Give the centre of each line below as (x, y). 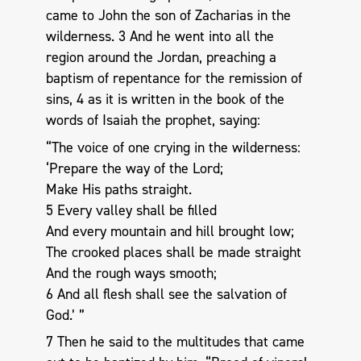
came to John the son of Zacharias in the (168, 16)
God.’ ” (65, 315)
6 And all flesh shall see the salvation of (166, 294)
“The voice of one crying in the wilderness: (173, 147)
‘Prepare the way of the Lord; (134, 168)
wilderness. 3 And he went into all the (160, 37)
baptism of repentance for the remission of (174, 79)
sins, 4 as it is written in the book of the (165, 100)
